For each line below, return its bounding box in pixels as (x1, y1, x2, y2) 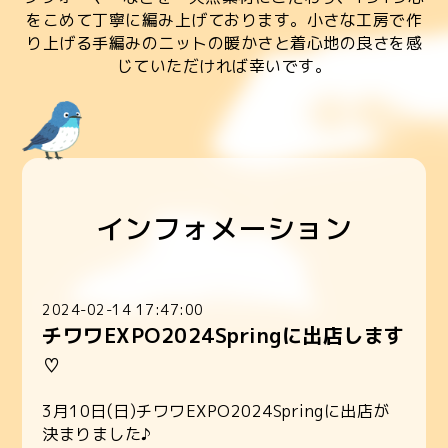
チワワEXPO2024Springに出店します (42, 321, 405, 349)
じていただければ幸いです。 (116, 55, 332, 77)
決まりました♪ (42, 423, 152, 445)
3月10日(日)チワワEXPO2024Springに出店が (42, 400, 390, 422)
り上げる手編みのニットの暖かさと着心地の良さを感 (26, 32, 422, 54)
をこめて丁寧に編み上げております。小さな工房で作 (26, 9, 422, 31)
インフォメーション (95, 209, 353, 248)
